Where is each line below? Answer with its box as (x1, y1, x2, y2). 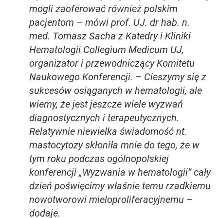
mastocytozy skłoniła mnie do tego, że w (29, 139, 200, 151)
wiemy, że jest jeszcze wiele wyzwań (29, 98, 183, 110)
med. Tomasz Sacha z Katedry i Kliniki (29, 30, 191, 42)
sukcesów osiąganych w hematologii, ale (29, 84, 202, 96)
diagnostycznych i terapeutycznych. (29, 111, 179, 124)
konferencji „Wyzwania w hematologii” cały (29, 166, 211, 178)
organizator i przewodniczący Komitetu (29, 57, 195, 69)
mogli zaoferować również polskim (29, 2, 178, 15)
